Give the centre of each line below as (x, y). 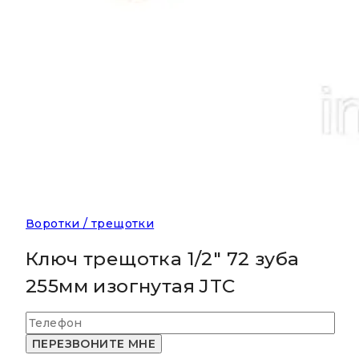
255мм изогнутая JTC (131, 286)
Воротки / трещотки (90, 224)
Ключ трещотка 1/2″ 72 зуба (163, 258)
